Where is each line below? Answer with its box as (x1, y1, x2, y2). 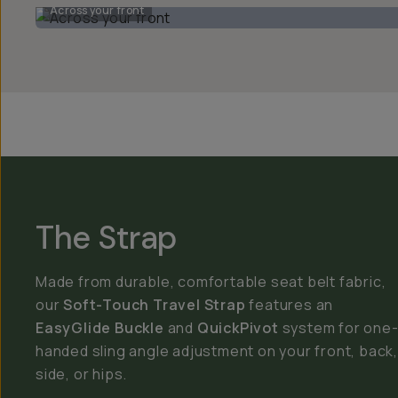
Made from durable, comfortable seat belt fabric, (36, 272, 386, 291)
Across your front (50, 3, 145, 18)
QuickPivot (196, 318, 279, 338)
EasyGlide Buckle (36, 318, 164, 338)
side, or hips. (36, 364, 128, 384)
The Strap (36, 217, 177, 259)
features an (245, 295, 334, 314)
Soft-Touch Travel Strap (63, 295, 246, 314)
